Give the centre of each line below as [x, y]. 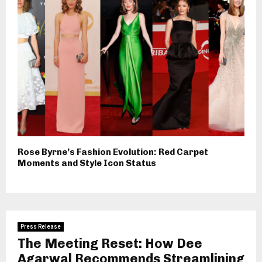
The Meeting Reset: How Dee [110, 244]
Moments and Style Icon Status [87, 163]
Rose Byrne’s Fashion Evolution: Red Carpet [113, 152]
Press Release [41, 227]
